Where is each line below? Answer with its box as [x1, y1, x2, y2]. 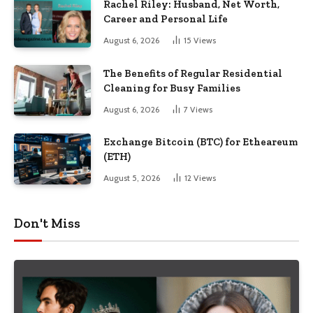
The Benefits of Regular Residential [103, 66, 282, 80]
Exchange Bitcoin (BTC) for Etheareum [103, 135, 298, 148]
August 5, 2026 [103, 172, 160, 183]
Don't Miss [14, 215, 80, 232]
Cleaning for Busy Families [103, 81, 240, 94]
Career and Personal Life [103, 13, 228, 26]
